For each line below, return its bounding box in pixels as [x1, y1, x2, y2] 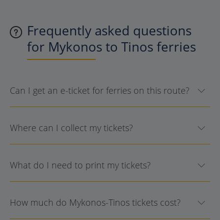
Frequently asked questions [27, 21, 192, 39]
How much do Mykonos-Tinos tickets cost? [10, 196, 181, 208]
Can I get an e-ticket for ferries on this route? [10, 84, 190, 96]
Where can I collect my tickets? [10, 121, 133, 134]
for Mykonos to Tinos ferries [27, 37, 196, 55]
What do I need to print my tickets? [10, 159, 151, 171]
